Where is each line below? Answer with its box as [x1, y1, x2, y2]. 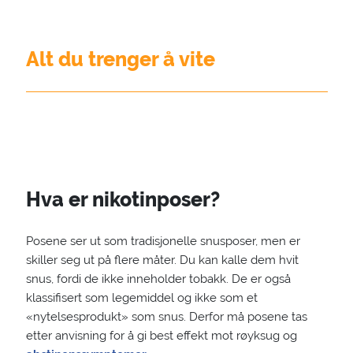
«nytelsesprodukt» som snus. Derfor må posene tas [25, 310, 307, 324]
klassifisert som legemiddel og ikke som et [25, 291, 258, 305]
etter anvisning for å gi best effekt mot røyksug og [25, 329, 297, 343]
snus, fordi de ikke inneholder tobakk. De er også [25, 272, 291, 286]
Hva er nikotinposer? [25, 188, 220, 211]
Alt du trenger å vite [25, 47, 215, 71]
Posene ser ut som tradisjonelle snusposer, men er [25, 234, 300, 248]
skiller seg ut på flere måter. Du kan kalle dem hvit [25, 253, 299, 267]
